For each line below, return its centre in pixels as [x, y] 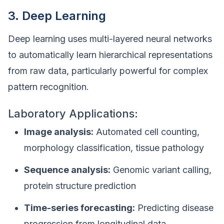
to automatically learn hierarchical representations [110, 55]
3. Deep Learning [57, 16]
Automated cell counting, [146, 132]
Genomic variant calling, [161, 170]
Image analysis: [59, 132]
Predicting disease [174, 208]
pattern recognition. [48, 87]
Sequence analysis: [67, 170]
